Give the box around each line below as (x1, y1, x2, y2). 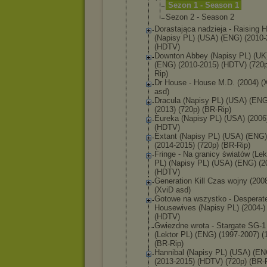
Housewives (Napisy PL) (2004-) (154, 203, 265, 212)
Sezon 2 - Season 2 (166, 13, 234, 21)
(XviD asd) (154, 185, 191, 194)
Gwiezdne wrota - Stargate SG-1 (154, 221, 266, 230)
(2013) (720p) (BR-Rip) (154, 105, 231, 114)
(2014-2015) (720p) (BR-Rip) (154, 141, 250, 150)
